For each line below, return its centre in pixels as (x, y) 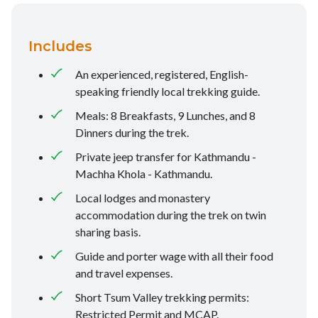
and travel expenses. (124, 273)
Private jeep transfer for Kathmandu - (166, 157)
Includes (60, 46)
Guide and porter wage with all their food (174, 256)
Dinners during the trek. (132, 133)
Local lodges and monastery (143, 198)
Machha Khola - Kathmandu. (145, 174)
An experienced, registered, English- (162, 75)
